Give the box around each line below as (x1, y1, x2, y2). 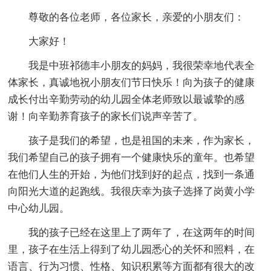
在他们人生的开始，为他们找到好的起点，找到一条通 (8, 168, 255, 180)
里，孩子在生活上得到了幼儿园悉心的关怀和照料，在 (8, 243, 255, 255)
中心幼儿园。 (8, 202, 70, 214)
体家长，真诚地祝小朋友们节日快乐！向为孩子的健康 (8, 76, 255, 88)
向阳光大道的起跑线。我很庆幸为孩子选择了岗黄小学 (8, 185, 255, 197)
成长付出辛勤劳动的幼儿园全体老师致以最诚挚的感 (8, 93, 245, 105)
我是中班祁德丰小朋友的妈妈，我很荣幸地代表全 (28, 59, 255, 71)
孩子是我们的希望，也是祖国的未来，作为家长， (28, 134, 255, 146)
